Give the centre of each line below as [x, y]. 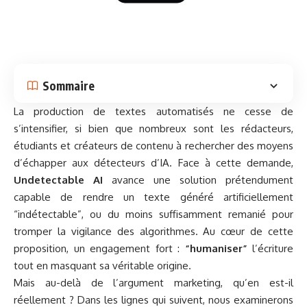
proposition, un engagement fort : [99, 249]
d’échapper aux [54, 163]
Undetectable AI [58, 180]
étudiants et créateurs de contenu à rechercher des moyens [153, 146]
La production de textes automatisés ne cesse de [153, 112]
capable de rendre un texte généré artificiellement [153, 197]
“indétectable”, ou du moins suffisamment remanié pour [153, 214]
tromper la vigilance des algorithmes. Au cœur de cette [153, 232]
